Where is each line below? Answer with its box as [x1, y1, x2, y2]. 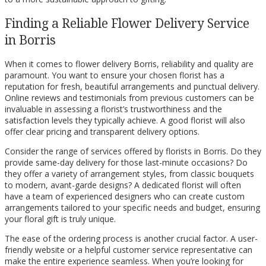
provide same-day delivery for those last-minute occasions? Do [5, 157, 248, 169]
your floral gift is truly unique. [5, 213, 116, 225]
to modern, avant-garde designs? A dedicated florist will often [5, 179, 241, 191]
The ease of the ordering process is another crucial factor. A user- [5, 233, 258, 245]
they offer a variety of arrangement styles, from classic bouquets [5, 168, 254, 180]
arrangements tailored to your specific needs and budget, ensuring [5, 202, 260, 214]
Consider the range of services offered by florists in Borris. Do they [5, 145, 261, 157]
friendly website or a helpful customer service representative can [5, 244, 252, 256]
